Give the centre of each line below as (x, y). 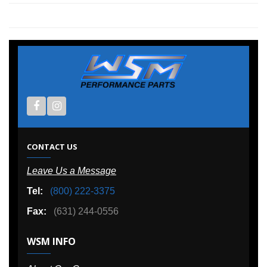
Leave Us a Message (72, 170)
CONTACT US (52, 146)
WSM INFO (51, 241)
